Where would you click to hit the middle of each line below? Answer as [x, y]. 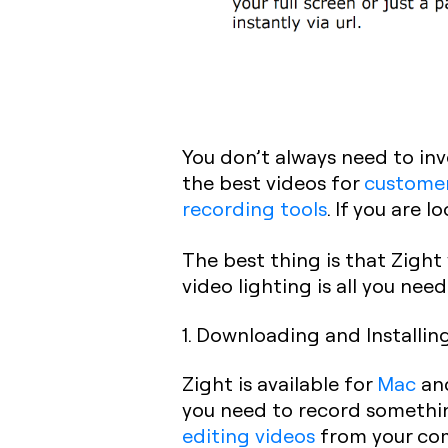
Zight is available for [279, 382]
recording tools [254, 207]
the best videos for [273, 181]
